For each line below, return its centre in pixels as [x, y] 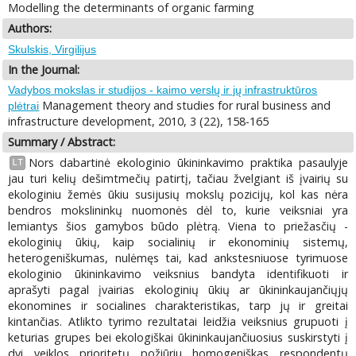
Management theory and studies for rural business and [185, 106]
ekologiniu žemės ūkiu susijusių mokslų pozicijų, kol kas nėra [178, 194]
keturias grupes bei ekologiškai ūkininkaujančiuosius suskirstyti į [178, 337]
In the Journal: [44, 69]
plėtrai [24, 106]
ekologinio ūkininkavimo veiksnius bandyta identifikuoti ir [178, 273]
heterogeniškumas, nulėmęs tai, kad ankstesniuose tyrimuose [178, 257]
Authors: [30, 29]
